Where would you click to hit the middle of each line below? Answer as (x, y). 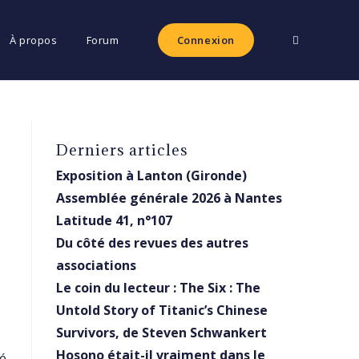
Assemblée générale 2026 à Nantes (169, 198)
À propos (33, 40)
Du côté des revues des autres (152, 243)
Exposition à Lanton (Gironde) (151, 175)
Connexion (206, 40)
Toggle (311, 40)
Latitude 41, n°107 (114, 220)
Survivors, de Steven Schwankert (161, 333)
